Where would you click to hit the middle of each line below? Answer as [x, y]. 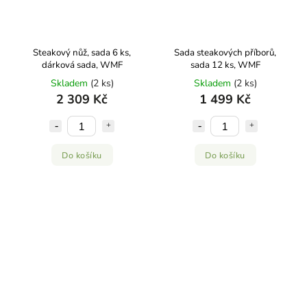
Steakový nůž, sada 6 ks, [82, 53]
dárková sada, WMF [82, 65]
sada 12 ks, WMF [225, 65]
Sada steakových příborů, [225, 53]
